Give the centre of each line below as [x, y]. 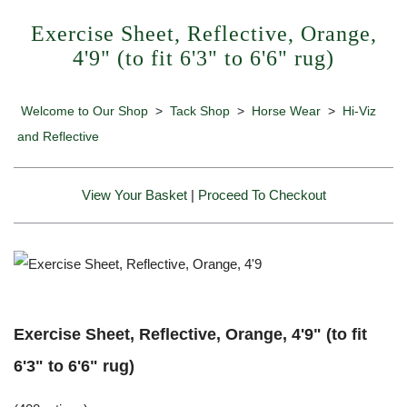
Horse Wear [286, 110]
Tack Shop [200, 110]
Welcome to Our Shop [84, 110]
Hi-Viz [359, 110]
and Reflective [58, 136]
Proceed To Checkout [262, 194]
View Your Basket [134, 194]
